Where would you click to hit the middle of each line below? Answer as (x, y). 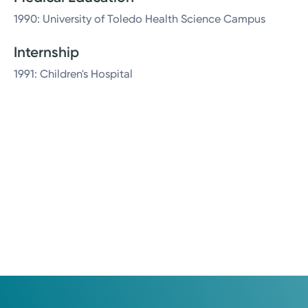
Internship (46, 52)
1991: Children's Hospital (73, 74)
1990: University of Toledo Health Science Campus (140, 19)
